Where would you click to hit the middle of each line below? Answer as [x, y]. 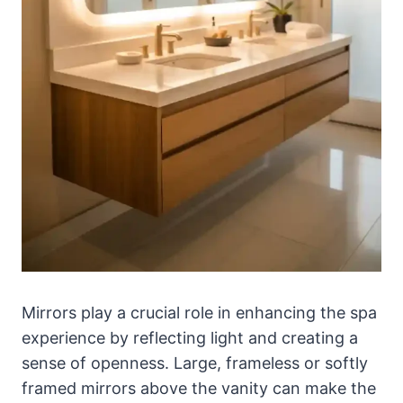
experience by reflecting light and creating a [190, 338]
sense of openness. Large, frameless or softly [195, 363]
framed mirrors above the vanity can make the [199, 389]
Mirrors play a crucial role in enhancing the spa [199, 313]
